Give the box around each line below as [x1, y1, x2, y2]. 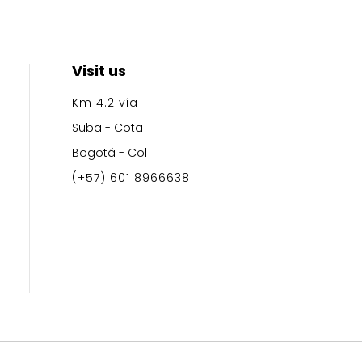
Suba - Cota [72, 119, 144, 136]
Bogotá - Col [72, 144, 148, 161]
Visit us [72, 60, 127, 81]
